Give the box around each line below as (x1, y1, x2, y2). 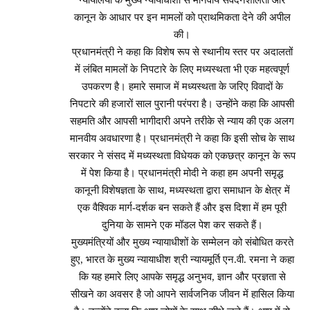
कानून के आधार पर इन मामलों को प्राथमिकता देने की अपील (73, 12, 291, 24)
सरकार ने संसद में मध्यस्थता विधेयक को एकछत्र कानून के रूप (69, 150, 295, 162)
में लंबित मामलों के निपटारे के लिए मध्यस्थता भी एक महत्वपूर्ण (75, 64, 289, 75)
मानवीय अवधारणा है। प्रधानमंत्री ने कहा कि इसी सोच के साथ (69, 133, 295, 145)
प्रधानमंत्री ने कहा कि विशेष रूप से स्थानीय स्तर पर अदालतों (71, 46, 293, 58)
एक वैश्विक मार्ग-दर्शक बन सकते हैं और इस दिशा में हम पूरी (77, 202, 286, 214)
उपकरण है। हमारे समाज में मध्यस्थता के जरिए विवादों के (81, 81, 283, 93)
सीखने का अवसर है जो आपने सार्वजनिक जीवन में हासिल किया (70, 289, 294, 300)
